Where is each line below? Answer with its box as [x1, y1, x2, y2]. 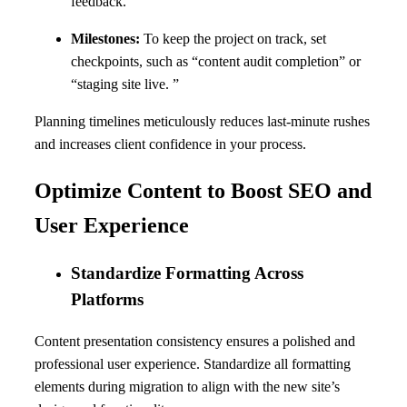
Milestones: [71, 30, 140, 46]
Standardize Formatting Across [71, 263, 303, 283]
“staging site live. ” [71, 75, 179, 92]
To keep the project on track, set [140, 30, 326, 46]
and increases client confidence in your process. [35, 135, 306, 152]
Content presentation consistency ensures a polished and [35, 333, 355, 350]
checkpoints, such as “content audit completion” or [71, 53, 361, 69]
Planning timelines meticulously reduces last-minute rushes [35, 113, 370, 129]
